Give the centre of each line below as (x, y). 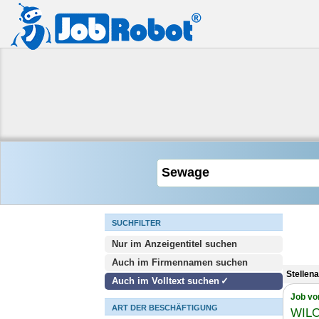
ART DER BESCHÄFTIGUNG (165, 308)
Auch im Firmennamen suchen (180, 262)
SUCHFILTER (136, 223)
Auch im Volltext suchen (166, 281)
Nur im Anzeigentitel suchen (174, 244)
